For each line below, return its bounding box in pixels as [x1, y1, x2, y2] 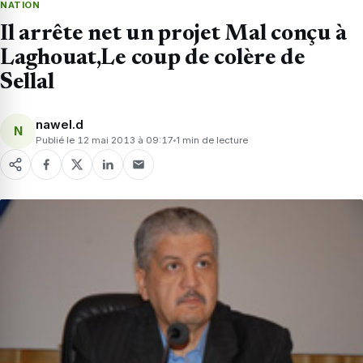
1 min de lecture [176, 134, 248, 146]
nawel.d [36, 116, 83, 132]
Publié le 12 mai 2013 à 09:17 [36, 134, 173, 146]
